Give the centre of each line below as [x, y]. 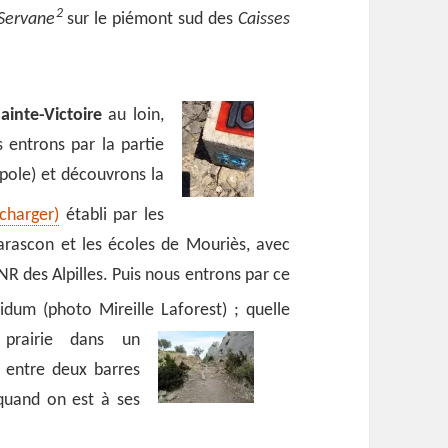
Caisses [263, 20]
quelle [267, 310]
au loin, [132, 115]
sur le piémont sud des [150, 20]
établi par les [111, 215]
